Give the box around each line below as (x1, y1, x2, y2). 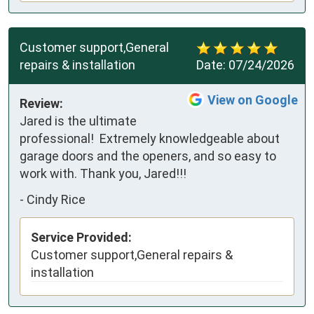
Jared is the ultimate (20, 113, 137, 128)
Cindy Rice (27, 192, 86, 207)
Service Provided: (31, 229, 132, 245)
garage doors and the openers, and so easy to (20, 148, 276, 163)
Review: (20, 95, 63, 111)
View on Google (207, 92, 298, 107)
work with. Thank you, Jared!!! (20, 165, 186, 181)
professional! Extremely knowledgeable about (20, 130, 280, 146)
